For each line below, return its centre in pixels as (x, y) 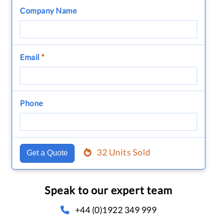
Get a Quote (47, 153)
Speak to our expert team (108, 190)
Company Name (48, 10)
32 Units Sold (124, 152)
